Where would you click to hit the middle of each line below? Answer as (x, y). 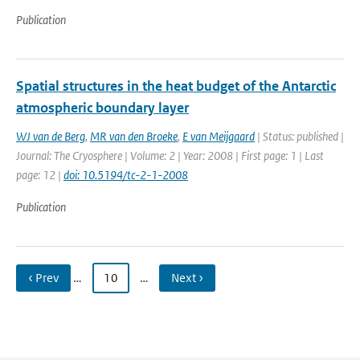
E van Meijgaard (219, 136)
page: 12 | (40, 175)
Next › (187, 278)
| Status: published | (299, 136)
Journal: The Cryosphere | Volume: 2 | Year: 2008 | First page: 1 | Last (170, 155)
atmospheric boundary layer (102, 108)
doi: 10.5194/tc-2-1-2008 (126, 175)
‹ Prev (43, 278)
